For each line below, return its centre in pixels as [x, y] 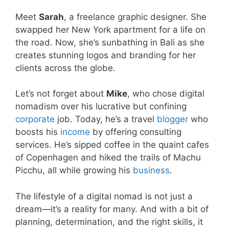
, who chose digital [166, 94]
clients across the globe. [65, 68]
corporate [35, 119]
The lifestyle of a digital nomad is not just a [104, 196]
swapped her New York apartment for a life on [110, 29]
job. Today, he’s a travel [106, 119]
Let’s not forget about [61, 94]
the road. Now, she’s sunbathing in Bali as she [110, 42]
